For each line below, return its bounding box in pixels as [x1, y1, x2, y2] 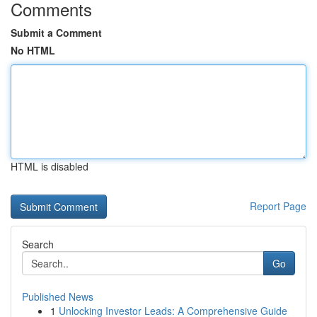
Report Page [250, 199, 306, 213]
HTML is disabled [11, 159, 88, 173]
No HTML [11, 43, 55, 57]
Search [22, 237, 54, 251]
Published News [22, 289, 93, 304]
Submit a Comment [11, 25, 102, 40]
